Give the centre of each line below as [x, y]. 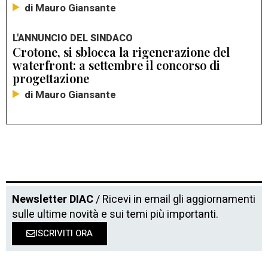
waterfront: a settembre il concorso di [116, 65]
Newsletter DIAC [53, 199]
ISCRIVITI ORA [64, 233]
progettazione [51, 78]
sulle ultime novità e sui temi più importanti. [115, 214]
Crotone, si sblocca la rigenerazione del [121, 51]
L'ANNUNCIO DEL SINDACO [73, 38]
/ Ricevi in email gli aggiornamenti [174, 199]
